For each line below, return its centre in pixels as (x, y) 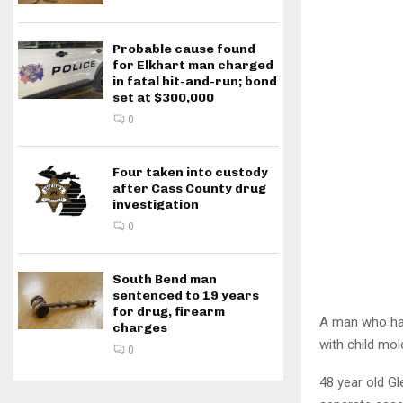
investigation (156, 205)
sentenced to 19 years (186, 296)
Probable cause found (184, 49)
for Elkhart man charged (193, 66)
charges (140, 328)
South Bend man (165, 280)
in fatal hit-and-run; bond (195, 82)
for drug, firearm (169, 312)
